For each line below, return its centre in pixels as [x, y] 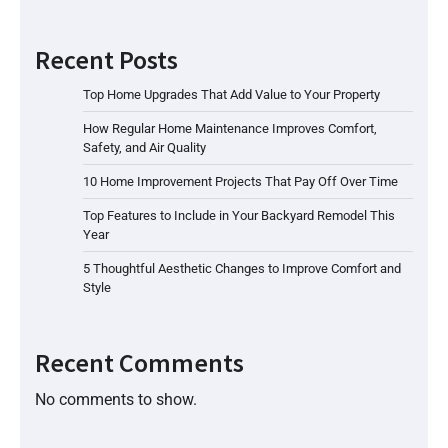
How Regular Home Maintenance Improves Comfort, [230, 128]
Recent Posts [106, 59]
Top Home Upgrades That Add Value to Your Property [231, 94]
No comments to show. [116, 399]
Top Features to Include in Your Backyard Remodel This [239, 215]
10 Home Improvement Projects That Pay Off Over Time [240, 181]
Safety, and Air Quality [144, 147]
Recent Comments [139, 362]
